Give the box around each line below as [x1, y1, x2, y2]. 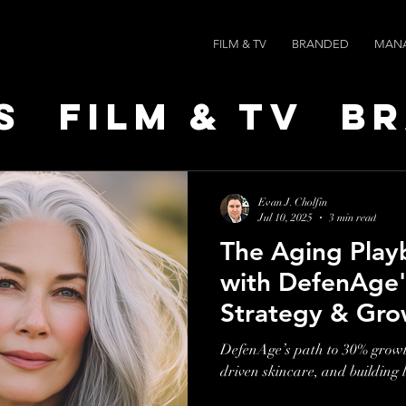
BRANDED [292, 37, 349, 51]
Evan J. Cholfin [258, 196, 327, 208]
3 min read [329, 210, 376, 224]
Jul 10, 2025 [258, 210, 313, 224]
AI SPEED [91, 237, 314, 285]
